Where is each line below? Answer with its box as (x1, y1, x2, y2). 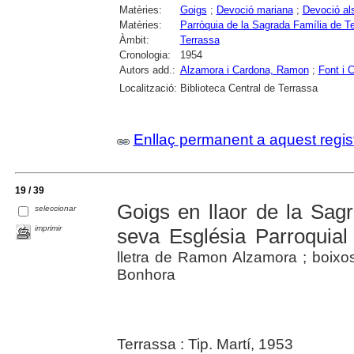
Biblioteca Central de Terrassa (179, 82, 318, 94)
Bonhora (116, 266, 175, 284)
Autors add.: (119, 64, 175, 76)
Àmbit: (119, 34, 149, 46)
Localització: (119, 82, 177, 94)
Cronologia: (119, 49, 171, 61)
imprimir (35, 224, 62, 233)
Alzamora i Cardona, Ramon (179, 64, 309, 76)
